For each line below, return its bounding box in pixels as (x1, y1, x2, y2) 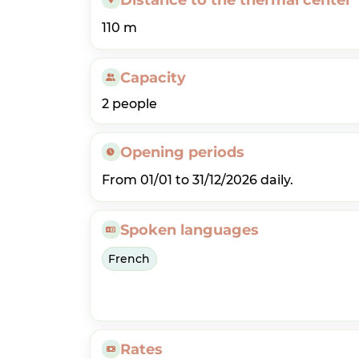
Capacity (120, 68, 186, 87)
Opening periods (120, 143, 244, 161)
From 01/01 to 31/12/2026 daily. (101, 171, 293, 188)
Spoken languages (120, 220, 259, 239)
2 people (101, 95, 157, 111)
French (108, 251, 150, 266)
